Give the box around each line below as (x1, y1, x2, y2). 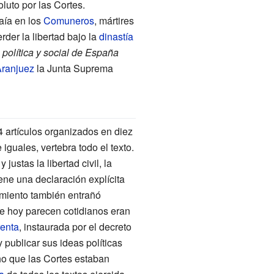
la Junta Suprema (34, 61, 113, 75)
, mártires (94, 13, 134, 28)
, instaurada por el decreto (18, 219, 131, 234)
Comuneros (43, 13, 94, 28)
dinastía (98, 29, 133, 43)
